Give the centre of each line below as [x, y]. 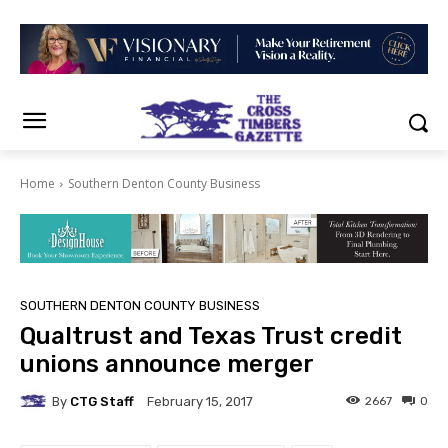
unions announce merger [167, 364]
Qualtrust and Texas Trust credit [211, 336]
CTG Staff [102, 401]
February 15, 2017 [200, 402]
